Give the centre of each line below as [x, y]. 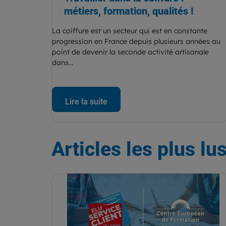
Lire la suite [86, 102]
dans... [63, 63]
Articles [86, 150]
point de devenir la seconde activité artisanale [130, 52]
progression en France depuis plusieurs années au [136, 42]
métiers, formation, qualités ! [129, 11]
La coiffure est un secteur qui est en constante [130, 31]
